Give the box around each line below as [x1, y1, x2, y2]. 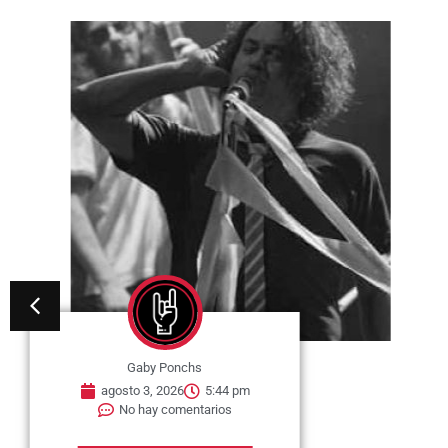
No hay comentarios [118, 402, 232, 418]
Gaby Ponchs [127, 360, 203, 376]
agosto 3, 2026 [100, 383, 184, 399]
